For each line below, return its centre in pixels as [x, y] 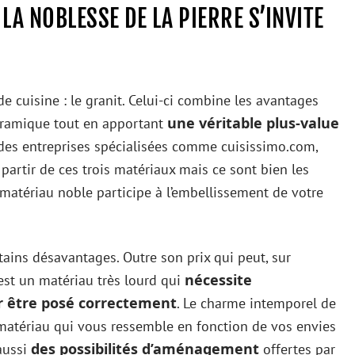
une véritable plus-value [253, 122]
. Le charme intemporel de [256, 303]
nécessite [218, 279]
